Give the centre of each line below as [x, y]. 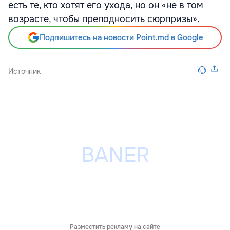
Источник [24, 71]
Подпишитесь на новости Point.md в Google [121, 37]
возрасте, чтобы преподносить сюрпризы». [104, 19]
